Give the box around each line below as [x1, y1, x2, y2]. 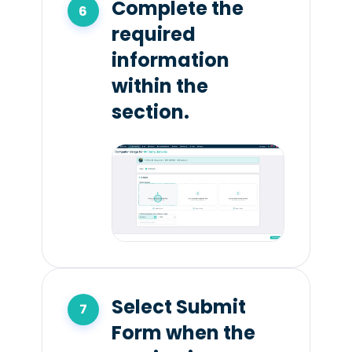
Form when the [111, 319, 255, 346]
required [111, 21, 196, 48]
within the [111, 73, 208, 100]
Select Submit [111, 293, 246, 320]
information [111, 47, 229, 74]
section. [111, 99, 189, 126]
